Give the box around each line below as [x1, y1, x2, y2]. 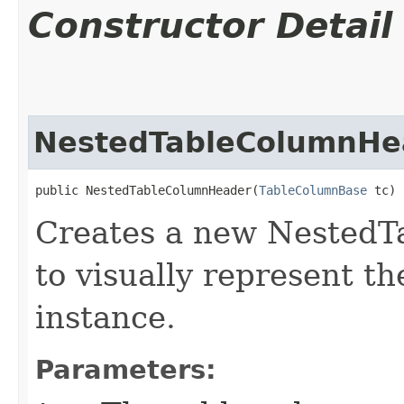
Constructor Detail [28, 5, 392, 46]
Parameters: [35, 353, 216, 385]
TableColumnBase [259, 182, 367, 197]
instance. [35, 298, 176, 335]
